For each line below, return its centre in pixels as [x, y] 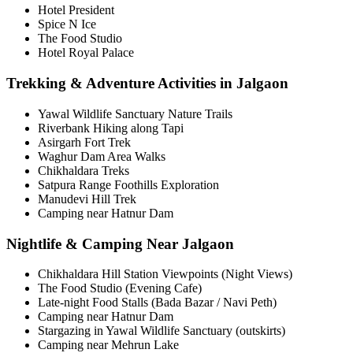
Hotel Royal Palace [86, 53]
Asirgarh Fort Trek [84, 142]
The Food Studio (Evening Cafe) [120, 288]
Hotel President [76, 10]
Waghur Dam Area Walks [102, 156]
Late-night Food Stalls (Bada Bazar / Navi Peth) [157, 303]
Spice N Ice [67, 24]
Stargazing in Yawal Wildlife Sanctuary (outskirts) [162, 331]
